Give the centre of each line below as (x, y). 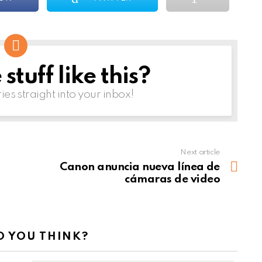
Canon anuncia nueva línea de (140, 167)
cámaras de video (172, 180)
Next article (200, 153)
